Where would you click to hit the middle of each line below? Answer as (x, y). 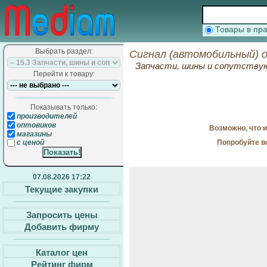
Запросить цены (62, 215)
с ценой (30, 143)
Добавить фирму (62, 226)
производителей (46, 116)
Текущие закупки (62, 189)
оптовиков (35, 125)
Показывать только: (64, 107)
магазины (33, 134)
